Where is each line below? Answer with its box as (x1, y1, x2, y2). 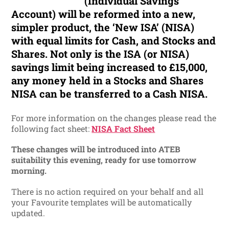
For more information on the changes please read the (11, 112, 217, 124)
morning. (11, 165, 47, 176)
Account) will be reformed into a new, (11, 7, 196, 21)
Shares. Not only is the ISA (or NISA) (11, 47, 190, 61)
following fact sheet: (11, 123, 92, 134)
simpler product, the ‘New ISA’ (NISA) (11, 20, 195, 34)
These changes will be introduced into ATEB (11, 144, 181, 155)
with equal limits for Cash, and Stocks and (11, 34, 216, 48)
